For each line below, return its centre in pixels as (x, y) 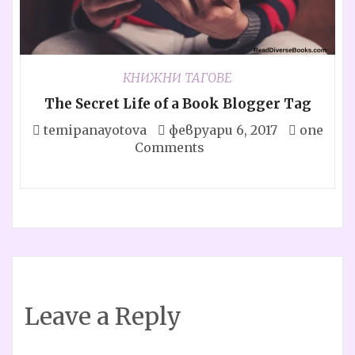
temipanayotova (95, 130)
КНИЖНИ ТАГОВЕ (177, 77)
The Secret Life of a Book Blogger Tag (177, 103)
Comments (170, 147)
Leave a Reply (103, 316)
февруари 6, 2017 (223, 130)
